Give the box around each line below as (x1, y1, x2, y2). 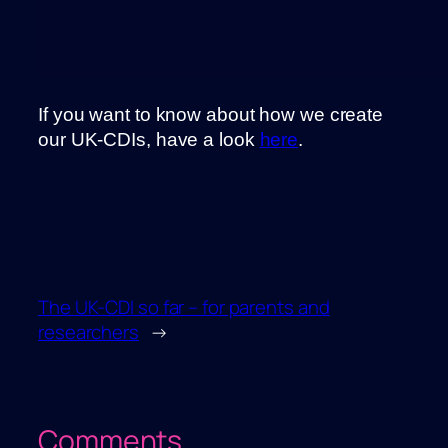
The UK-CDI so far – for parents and (38, 294, 330, 321)
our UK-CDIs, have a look (38, 129, 260, 151)
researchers (38, 319, 139, 346)
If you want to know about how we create (38, 104, 384, 126)
